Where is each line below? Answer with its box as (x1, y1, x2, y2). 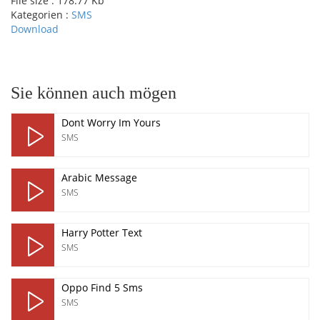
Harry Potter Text (61, 226, 142, 239)
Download (11, 22, 59, 36)
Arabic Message (61, 171, 137, 184)
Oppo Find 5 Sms (61, 281, 143, 294)
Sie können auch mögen (11, 84, 176, 102)
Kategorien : (11, 8, 71, 21)
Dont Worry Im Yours (61, 116, 161, 129)
